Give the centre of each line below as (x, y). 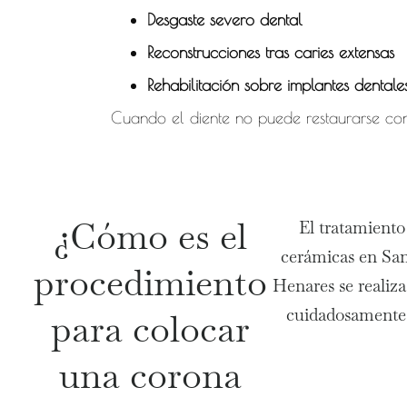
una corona (151, 376)
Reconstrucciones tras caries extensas (270, 52)
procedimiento (151, 283)
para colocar (151, 329)
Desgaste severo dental (224, 19)
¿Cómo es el (151, 237)
